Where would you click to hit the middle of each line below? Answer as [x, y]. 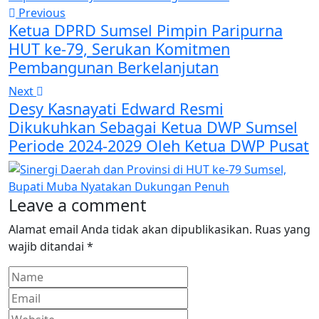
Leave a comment [77, 205]
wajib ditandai [48, 246]
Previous [41, 12]
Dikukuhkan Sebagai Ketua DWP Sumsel [153, 127]
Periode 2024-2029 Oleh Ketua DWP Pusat [159, 145]
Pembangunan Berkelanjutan [114, 67]
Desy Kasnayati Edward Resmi [116, 108]
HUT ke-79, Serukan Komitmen [119, 48]
